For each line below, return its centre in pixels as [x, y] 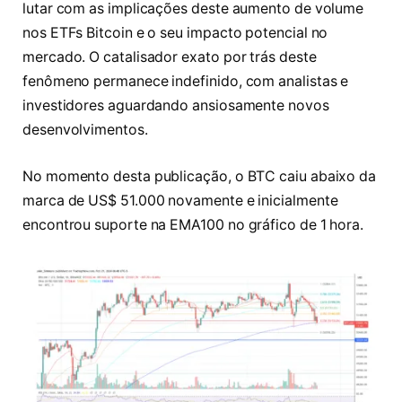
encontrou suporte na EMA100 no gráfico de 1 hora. [193, 225]
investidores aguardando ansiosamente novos [176, 106]
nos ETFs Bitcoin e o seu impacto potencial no [175, 33]
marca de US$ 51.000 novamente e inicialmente [180, 201]
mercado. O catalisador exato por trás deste [170, 57]
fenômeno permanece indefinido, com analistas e [186, 82]
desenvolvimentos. [85, 130]
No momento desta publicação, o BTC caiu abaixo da [200, 176]
